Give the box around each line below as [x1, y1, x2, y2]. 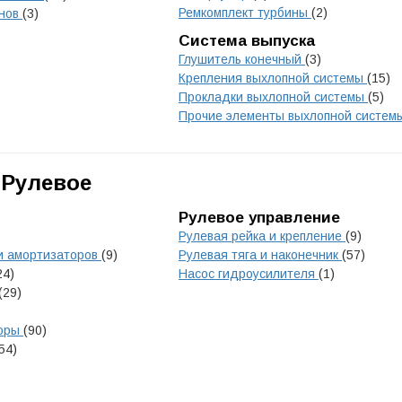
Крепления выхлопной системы [179, 71, 367, 85]
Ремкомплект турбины [179, 5, 311, 20]
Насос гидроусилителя [179, 267, 319, 281]
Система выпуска [179, 32, 315, 49]
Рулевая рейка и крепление [179, 229, 345, 243]
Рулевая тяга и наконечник [179, 248, 342, 262]
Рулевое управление [179, 209, 340, 226]
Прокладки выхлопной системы [179, 90, 368, 104]
